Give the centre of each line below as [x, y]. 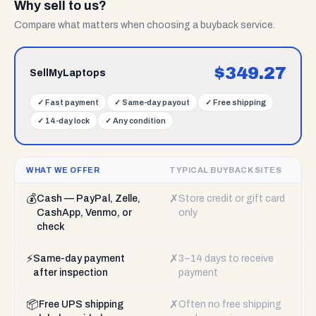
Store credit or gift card [232, 199]
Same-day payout [156, 102]
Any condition [139, 121]
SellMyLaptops [68, 73]
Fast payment [72, 102]
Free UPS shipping [81, 304]
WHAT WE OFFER [63, 170]
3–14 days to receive [226, 259]
